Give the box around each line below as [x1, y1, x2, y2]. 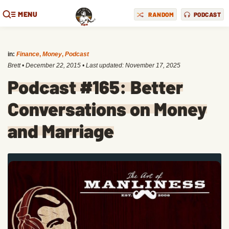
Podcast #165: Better [8, 76, 183, 98]
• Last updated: [81, 62, 125, 69]
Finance [16, 51, 39, 58]
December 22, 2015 [26, 62, 81, 69]
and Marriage [8, 120, 114, 142]
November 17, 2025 [125, 62, 180, 69]
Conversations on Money [8, 98, 207, 120]
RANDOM [148, 10, 174, 18]
